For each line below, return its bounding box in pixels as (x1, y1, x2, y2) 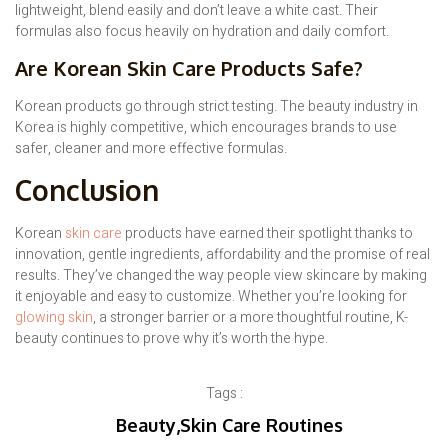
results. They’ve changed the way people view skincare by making (15, 264, 427, 286)
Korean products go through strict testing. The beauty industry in (15, 96, 418, 118)
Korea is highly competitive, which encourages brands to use (15, 117, 397, 139)
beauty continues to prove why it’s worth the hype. (15, 327, 328, 349)
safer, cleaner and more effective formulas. (15, 138, 287, 160)
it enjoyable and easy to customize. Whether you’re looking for (15, 285, 407, 307)
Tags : (205, 383, 243, 405)
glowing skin (15, 306, 93, 328)
